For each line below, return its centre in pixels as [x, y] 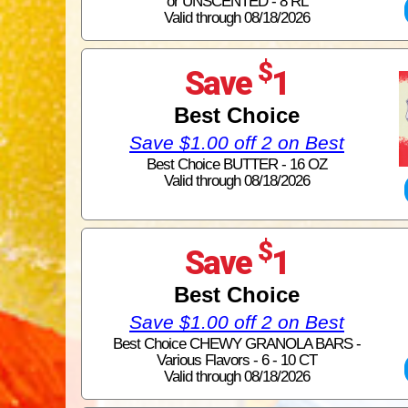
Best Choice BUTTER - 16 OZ [237, 164]
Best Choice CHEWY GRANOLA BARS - [237, 343]
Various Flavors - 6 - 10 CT [237, 360]
